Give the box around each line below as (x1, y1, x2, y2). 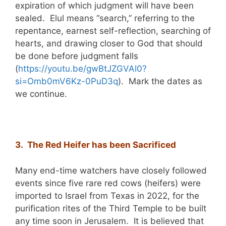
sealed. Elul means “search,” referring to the (15, 13, 195, 24)
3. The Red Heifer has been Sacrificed (15, 140, 176, 150)
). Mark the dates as (118, 76, 202, 87)
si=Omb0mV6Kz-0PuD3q (15, 76, 118, 87)
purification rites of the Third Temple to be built (15, 203, 206, 213)
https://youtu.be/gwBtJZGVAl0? (18, 64, 147, 74)
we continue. (15, 89, 67, 99)
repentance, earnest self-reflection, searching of (15, 26, 211, 36)
